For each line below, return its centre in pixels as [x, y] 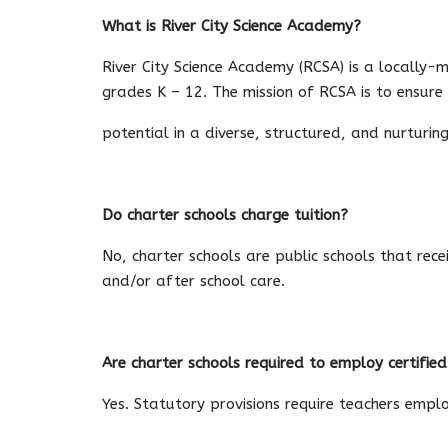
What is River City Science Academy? [231, 25]
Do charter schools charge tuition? [225, 214]
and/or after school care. [193, 280]
